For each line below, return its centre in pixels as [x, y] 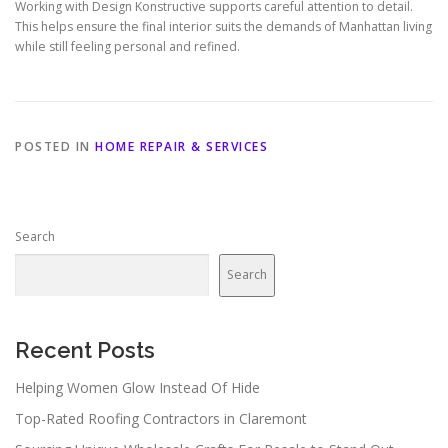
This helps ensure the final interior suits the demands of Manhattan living [223, 27]
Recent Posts [85, 349]
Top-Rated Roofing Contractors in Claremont [161, 418]
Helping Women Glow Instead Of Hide [137, 387]
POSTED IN [55, 146]
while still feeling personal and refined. [127, 47]
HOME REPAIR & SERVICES [181, 146]
